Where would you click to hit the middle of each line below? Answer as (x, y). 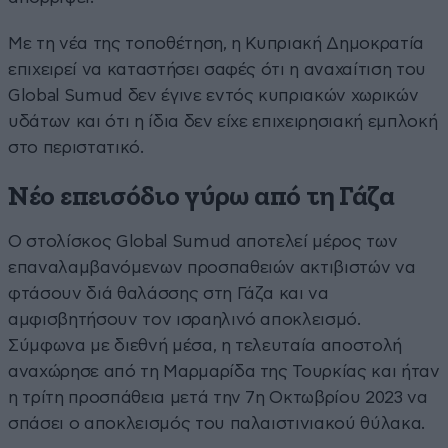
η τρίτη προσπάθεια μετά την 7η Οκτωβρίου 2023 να (218, 397)
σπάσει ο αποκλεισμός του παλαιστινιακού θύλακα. (217, 423)
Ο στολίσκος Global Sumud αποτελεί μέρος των (203, 241)
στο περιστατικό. (76, 147)
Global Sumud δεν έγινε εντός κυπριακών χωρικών (213, 95)
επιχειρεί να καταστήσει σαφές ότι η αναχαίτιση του (217, 69)
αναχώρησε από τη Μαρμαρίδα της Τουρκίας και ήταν (224, 371)
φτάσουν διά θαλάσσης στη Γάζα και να (168, 293)
